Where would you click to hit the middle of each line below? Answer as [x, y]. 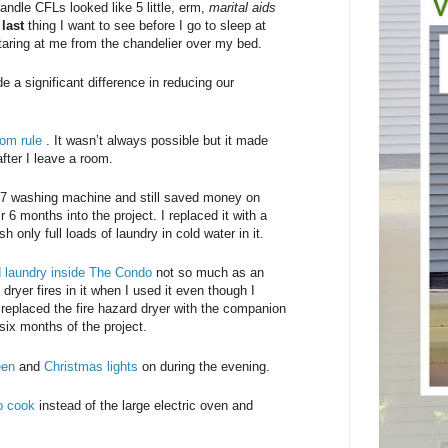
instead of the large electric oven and [144, 405]
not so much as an [210, 273]
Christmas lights [93, 366]
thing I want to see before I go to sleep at [145, 26]
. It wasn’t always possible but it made [157, 140]
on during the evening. [206, 366]
